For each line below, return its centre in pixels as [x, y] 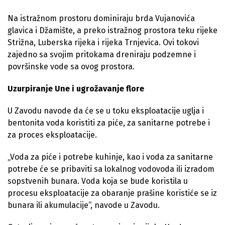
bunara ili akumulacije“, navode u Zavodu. [84, 205]
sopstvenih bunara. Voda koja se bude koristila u [98, 181]
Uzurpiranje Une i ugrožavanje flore [76, 89]
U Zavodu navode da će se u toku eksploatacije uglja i [106, 111]
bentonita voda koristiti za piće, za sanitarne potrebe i [109, 123]
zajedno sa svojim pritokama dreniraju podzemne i [102, 55]
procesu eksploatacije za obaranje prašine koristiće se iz [112, 193]
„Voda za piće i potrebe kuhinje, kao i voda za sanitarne [110, 157]
